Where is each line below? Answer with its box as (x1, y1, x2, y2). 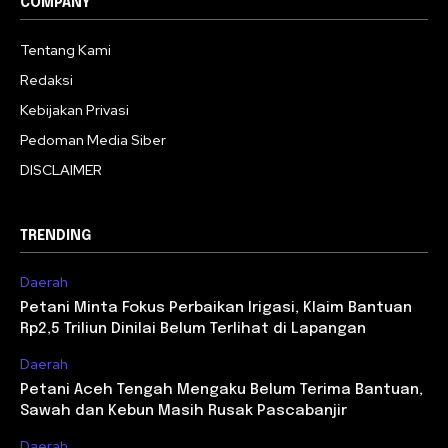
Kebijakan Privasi (20, 101, 129, 120)
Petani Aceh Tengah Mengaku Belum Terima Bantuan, (20, 382, 423, 399)
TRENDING (20, 229, 91, 244)
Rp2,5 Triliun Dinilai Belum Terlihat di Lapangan (20, 321, 366, 338)
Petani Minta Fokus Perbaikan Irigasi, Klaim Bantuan (20, 300, 412, 317)
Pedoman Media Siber (20, 131, 166, 150)
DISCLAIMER (20, 161, 102, 180)
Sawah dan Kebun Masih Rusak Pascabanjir (20, 403, 347, 420)
